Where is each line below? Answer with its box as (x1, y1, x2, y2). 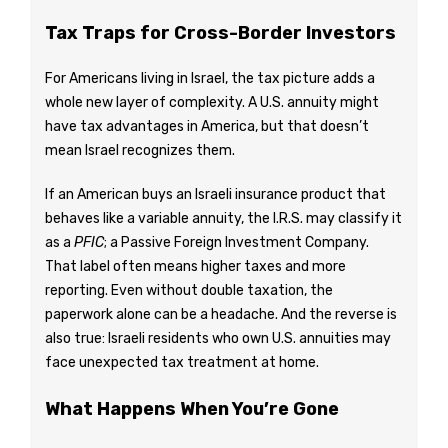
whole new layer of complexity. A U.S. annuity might (45, 94, 379, 111)
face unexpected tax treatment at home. (45, 354, 319, 371)
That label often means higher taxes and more (45, 258, 346, 275)
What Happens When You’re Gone (45, 398, 339, 420)
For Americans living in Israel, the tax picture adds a (45, 70, 375, 87)
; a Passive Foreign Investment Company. (104, 234, 369, 251)
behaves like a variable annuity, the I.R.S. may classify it (45, 210, 402, 227)
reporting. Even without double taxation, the (45, 282, 333, 299)
